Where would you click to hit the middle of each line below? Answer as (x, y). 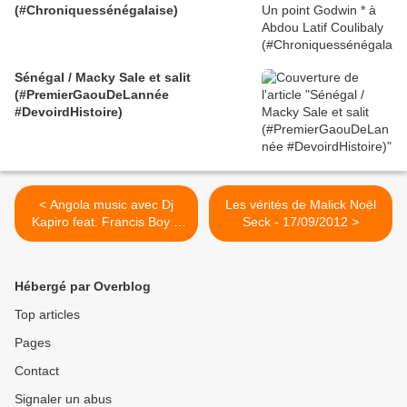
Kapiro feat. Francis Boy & (106, 222)
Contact (37, 371)
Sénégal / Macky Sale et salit (103, 78)
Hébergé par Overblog (83, 287)
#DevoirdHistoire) (69, 112)
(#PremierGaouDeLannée (92, 95)
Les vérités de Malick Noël (301, 205)
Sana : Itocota (106, 239)
